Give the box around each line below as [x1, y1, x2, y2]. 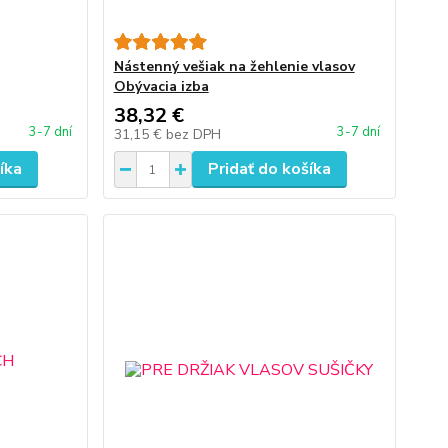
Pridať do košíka [207, 158, 331, 180]
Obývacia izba [113, 77, 209, 96]
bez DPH [165, 125, 221, 144]
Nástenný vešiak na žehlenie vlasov [113, 57, 355, 76]
